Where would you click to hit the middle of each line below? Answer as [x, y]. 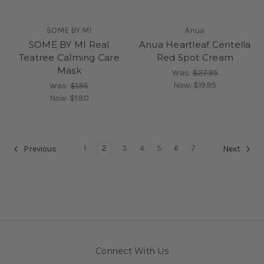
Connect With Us [132, 251]
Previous [39, 148]
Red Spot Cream [195, 57]
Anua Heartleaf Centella [195, 44]
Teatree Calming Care [69, 57]
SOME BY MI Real [69, 44]
